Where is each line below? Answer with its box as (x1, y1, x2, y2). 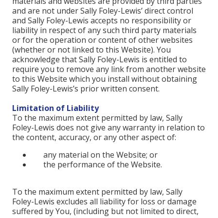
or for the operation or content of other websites (12, 35, 193, 45)
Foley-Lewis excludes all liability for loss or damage (12, 196, 197, 207)
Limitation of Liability (12, 103, 99, 113)
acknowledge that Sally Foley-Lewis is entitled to (12, 54, 187, 65)
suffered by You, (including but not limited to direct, (12, 206, 199, 217)
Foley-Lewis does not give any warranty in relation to (12, 122, 205, 133)
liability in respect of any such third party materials (12, 25, 197, 36)
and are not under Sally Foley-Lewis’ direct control (12, 5, 193, 16)
